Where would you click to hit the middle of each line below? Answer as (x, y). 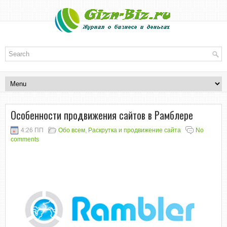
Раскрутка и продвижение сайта (135, 130)
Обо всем (72, 130)
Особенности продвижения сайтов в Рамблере (102, 115)
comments (25, 139)
